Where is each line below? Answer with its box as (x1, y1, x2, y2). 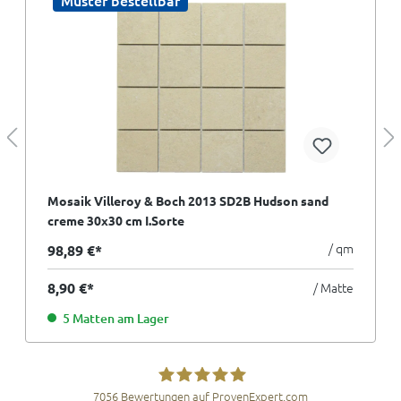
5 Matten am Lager (63, 310, 169, 328)
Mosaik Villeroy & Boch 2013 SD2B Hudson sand (47, 192, 328, 209)
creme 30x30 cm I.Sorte (47, 212, 184, 229)
